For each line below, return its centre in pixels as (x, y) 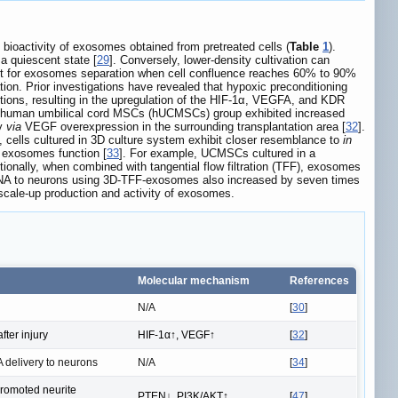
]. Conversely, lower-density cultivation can (219, 60)
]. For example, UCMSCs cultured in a (217, 154)
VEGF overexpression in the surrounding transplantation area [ (183, 127)
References (319, 280)
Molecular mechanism (194, 280)
